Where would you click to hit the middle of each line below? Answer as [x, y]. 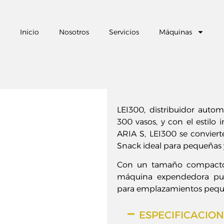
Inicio [29, 32]
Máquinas [175, 32]
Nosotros [74, 32]
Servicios [124, 32]
